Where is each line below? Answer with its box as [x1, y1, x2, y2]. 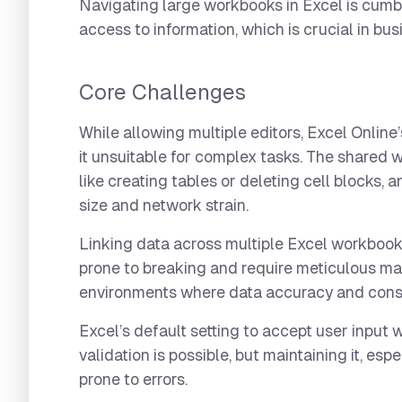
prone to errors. [79, 371, 188, 389]
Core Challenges [79, 80, 247, 105]
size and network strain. [79, 197, 249, 215]
